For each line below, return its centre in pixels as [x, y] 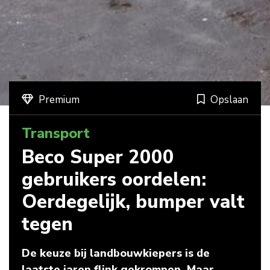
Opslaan [230, 99]
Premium [59, 99]
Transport [55, 133]
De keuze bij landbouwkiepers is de [115, 253]
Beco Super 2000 [98, 157]
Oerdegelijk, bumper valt [133, 202]
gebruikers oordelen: [114, 179]
